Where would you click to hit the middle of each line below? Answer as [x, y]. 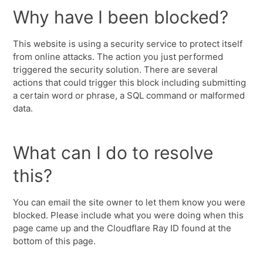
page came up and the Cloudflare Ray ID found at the [122, 228]
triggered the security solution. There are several [116, 70]
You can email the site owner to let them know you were [129, 202]
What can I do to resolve [113, 153]
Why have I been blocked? [121, 17]
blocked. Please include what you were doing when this [129, 215]
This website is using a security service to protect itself [128, 44]
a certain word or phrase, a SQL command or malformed [129, 95]
